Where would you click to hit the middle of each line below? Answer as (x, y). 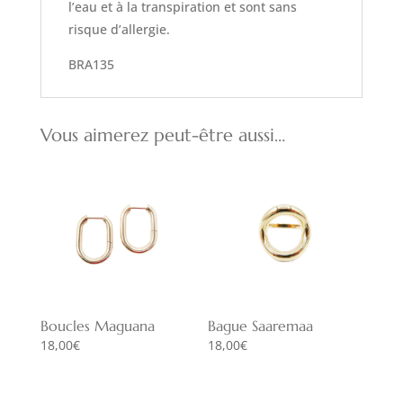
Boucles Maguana (97, 326)
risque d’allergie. (119, 30)
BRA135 (91, 65)
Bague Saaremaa (261, 326)
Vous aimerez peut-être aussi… (162, 136)
